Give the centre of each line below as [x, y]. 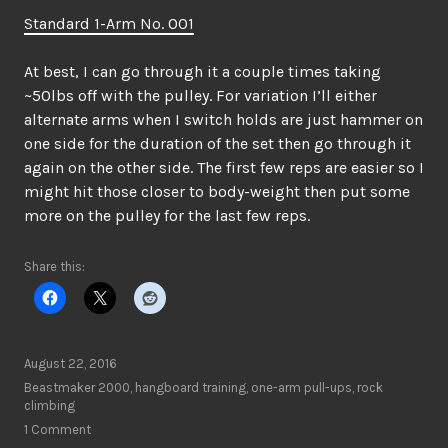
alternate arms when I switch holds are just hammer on [223, 119]
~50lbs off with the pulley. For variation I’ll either [200, 95]
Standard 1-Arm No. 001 [109, 23]
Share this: [54, 266]
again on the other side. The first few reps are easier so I [224, 167]
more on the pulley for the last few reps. [167, 215]
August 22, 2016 [70, 363]
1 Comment [57, 429]
